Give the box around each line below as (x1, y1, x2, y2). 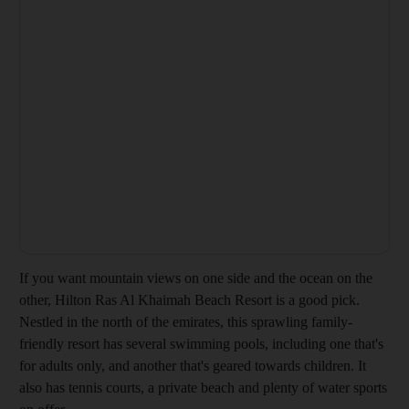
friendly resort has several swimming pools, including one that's (19, 336, 383, 352)
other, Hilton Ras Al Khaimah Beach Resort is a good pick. (19, 292, 360, 309)
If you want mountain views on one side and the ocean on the (19, 270, 372, 287)
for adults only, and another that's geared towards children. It (19, 358, 366, 374)
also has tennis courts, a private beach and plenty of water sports (19, 380, 387, 396)
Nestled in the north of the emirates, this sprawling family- (19, 314, 352, 330)
